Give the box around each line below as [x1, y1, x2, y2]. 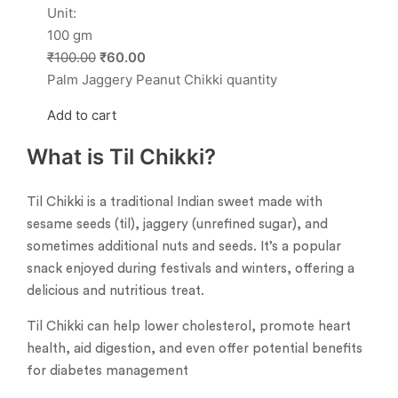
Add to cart [46, 106, 116, 123]
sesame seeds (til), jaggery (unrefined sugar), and [27, 218, 328, 232]
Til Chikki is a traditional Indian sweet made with [27, 195, 322, 210]
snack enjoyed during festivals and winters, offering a [27, 262, 354, 276]
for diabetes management [27, 364, 188, 378]
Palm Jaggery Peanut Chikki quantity [46, 70, 277, 88]
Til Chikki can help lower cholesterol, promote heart [27, 320, 351, 334]
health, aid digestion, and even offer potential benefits [27, 342, 362, 356]
